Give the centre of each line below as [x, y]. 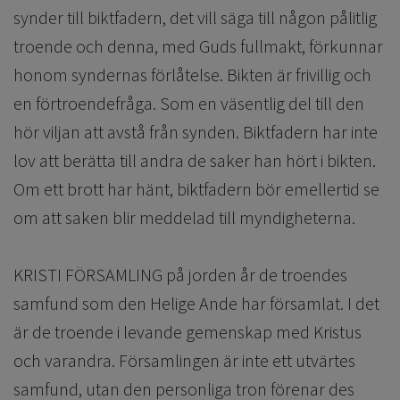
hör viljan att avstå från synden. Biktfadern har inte [196, 132]
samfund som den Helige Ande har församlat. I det [196, 304]
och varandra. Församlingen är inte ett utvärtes [184, 361]
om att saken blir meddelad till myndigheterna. [186, 218]
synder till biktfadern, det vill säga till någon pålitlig [195, 18]
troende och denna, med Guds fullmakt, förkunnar [198, 46]
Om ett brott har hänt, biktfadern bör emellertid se [196, 189]
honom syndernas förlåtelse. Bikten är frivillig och [192, 75]
